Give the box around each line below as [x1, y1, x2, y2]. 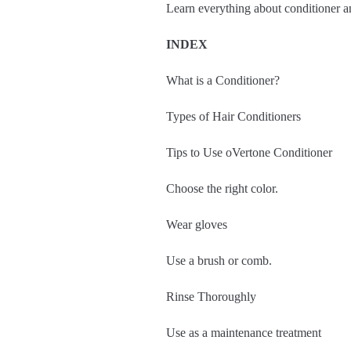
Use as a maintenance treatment [166, 326, 321, 340]
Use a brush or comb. [166, 254, 272, 268]
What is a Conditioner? [166, 74, 280, 88]
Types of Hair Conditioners [166, 110, 301, 124]
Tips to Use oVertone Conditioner [166, 146, 332, 160]
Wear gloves [166, 218, 227, 232]
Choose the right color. [166, 182, 278, 196]
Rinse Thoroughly [166, 290, 256, 304]
